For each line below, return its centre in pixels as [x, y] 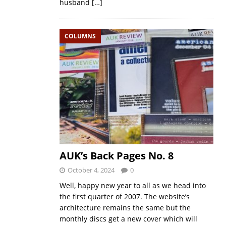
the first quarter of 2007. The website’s [124, 197]
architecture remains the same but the [125, 208]
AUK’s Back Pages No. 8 [116, 156]
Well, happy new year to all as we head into [132, 186]
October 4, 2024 [91, 170]
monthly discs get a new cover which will [128, 219]
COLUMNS [80, 36]
